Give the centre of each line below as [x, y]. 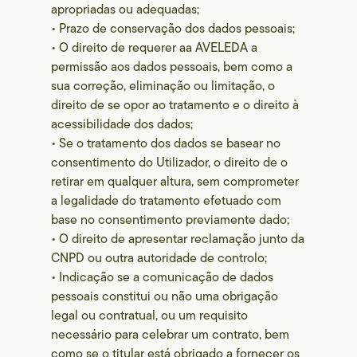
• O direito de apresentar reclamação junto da [178, 239]
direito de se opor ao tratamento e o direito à [175, 105]
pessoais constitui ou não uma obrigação [165, 296]
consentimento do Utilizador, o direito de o [170, 162]
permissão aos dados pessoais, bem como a [172, 67]
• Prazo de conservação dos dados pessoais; [173, 28]
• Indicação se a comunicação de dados [163, 277]
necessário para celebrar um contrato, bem [171, 334]
